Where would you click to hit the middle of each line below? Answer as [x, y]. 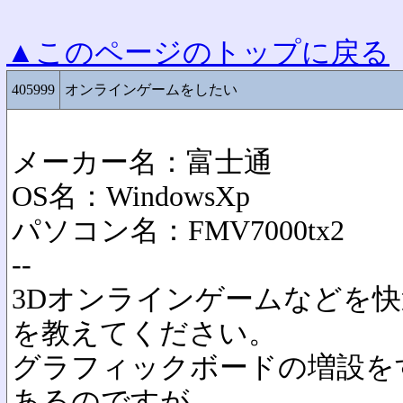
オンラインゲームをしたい [151, 90]
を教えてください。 [144, 333]
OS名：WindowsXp [131, 197]
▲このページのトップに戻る [198, 53]
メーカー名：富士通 [142, 162]
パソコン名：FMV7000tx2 [178, 231]
